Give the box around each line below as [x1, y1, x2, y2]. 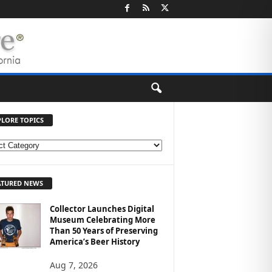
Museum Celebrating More [49, 214, 155, 225]
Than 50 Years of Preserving [49, 225, 158, 236]
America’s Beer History [49, 236, 140, 247]
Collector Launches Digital [49, 203, 154, 214]
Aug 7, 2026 [49, 259, 98, 271]
